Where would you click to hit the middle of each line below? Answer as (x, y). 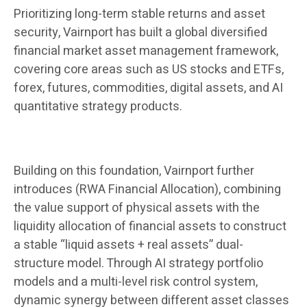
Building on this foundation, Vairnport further (134, 171)
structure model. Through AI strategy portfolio (138, 264)
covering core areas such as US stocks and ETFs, (149, 70)
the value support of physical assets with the (137, 208)
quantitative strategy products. (98, 107)
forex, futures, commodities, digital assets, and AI (148, 88)
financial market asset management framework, (146, 51)
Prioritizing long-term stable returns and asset (139, 14)
